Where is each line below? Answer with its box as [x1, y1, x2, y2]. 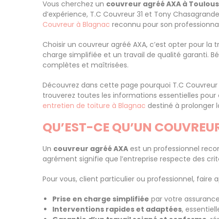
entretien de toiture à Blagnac [43, 101, 146, 110]
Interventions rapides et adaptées [52, 204, 182, 214]
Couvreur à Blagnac [43, 20, 110, 29]
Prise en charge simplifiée [52, 194, 149, 204]
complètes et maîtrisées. [43, 60, 129, 70]
